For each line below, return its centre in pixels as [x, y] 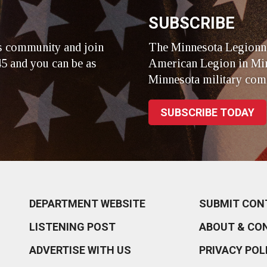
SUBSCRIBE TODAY [207, 113]
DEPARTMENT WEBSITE [87, 204]
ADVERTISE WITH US [80, 250]
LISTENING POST [72, 227]
